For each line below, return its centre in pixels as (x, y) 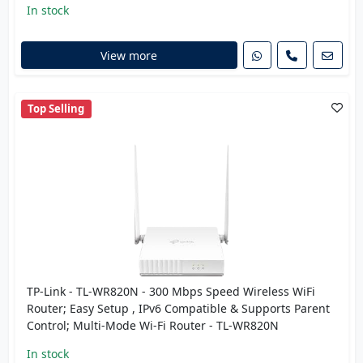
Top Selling (56, 108)
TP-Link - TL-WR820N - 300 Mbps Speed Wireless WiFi (171, 291)
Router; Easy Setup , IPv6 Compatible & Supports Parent (178, 308)
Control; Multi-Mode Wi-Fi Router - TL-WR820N (152, 325)
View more (129, 55)
